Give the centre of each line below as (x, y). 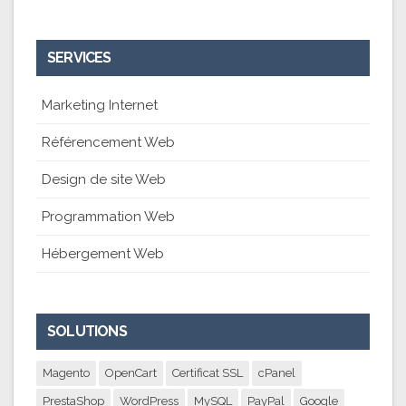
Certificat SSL (208, 373)
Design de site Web (104, 180)
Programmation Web (108, 217)
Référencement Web (108, 143)
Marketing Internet (100, 106)
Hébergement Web (103, 254)
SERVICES (79, 58)
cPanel (277, 373)
